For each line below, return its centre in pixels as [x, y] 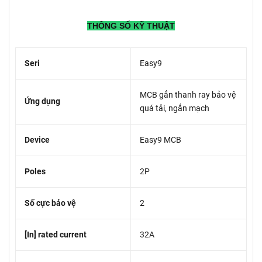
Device [37, 140]
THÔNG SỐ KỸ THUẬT [131, 26]
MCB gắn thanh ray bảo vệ [188, 95]
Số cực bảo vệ [50, 203]
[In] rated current [56, 235]
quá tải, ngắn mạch [175, 108]
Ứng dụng [42, 101]
